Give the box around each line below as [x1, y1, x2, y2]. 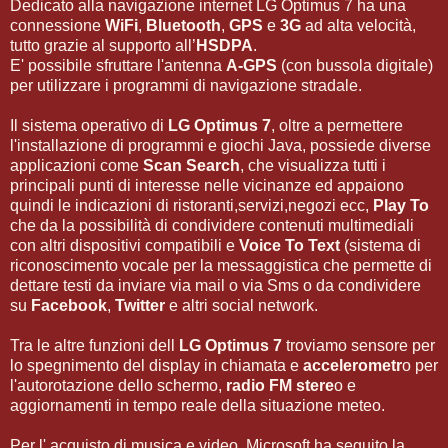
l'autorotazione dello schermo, [10, 376, 226, 394]
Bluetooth [146, 16, 221, 34]
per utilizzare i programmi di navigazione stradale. [10, 76, 362, 94]
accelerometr [303, 356, 402, 374]
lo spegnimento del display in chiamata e [10, 356, 303, 374]
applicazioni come [10, 156, 139, 174]
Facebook [31, 296, 107, 314]
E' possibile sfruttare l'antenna [10, 56, 226, 74]
